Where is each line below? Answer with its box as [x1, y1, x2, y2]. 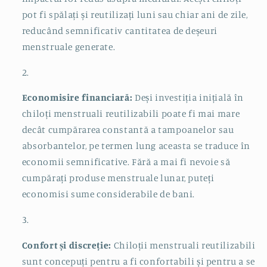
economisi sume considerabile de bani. [21, 188, 195, 200]
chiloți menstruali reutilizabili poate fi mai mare [21, 108, 240, 120]
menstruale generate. [21, 41, 116, 52]
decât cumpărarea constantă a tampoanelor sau [21, 124, 234, 136]
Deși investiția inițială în [132, 92, 244, 104]
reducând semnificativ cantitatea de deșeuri [21, 24, 218, 36]
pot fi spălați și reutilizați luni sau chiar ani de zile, [21, 8, 248, 20]
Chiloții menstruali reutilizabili [111, 239, 256, 251]
